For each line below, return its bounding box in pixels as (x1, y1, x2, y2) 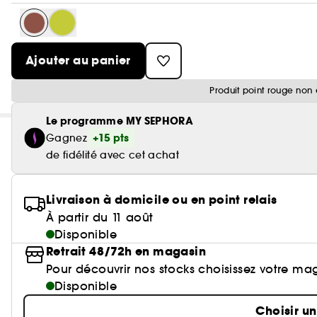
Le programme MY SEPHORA (46, 114, 194, 128)
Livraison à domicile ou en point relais (46, 192, 277, 208)
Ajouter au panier (25, 52, 131, 69)
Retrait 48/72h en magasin (46, 243, 206, 260)
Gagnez (46, 132, 88, 144)
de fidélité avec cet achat (46, 149, 180, 161)
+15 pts (93, 131, 129, 145)
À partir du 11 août (46, 210, 154, 224)
